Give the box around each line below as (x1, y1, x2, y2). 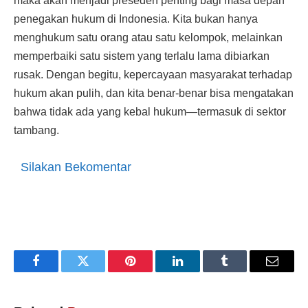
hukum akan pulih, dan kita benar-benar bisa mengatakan (14, 87, 294, 100)
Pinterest (129, 265, 173, 278)
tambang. (14, 124, 59, 137)
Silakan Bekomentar (21, 159, 131, 174)
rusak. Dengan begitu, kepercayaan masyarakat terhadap (14, 69, 292, 81)
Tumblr (223, 265, 261, 278)
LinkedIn (176, 265, 222, 278)
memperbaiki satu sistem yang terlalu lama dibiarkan (14, 50, 269, 63)
